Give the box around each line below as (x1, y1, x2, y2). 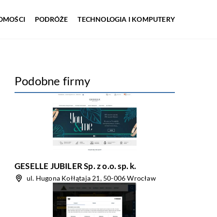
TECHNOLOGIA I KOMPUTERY (77, 15, 175, 23)
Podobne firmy (15, 74, 91, 88)
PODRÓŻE (34, 15, 68, 23)
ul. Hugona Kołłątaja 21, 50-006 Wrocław (27, 174, 156, 182)
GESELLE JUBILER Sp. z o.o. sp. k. (15, 161, 137, 171)
